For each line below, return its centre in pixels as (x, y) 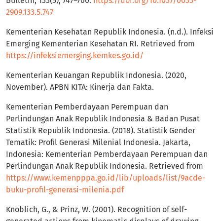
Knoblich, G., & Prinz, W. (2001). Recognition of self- (96, 210)
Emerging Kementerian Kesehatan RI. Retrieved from (100, 44)
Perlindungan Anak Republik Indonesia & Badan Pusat (103, 119)
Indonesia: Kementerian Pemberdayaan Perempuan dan (107, 154)
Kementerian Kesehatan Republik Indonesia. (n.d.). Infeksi (110, 32)
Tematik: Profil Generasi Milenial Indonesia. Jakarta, (98, 143)
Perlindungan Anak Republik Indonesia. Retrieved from (105, 166)
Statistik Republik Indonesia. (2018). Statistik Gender (101, 131)
